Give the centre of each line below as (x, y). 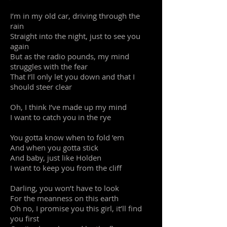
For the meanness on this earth (64, 198)
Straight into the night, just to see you (75, 36)
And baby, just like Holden (56, 158)
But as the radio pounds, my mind (70, 56)
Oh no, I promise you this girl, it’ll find (76, 208)
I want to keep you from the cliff (66, 168)
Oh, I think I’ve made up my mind (68, 107)
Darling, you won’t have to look (65, 188)
